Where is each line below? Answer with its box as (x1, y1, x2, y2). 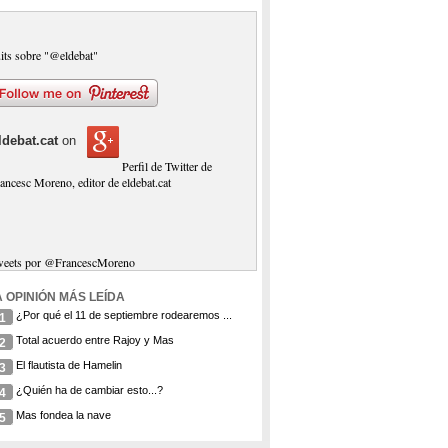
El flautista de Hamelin (16, 359, 123, 371)
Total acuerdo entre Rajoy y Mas (16, 334, 175, 346)
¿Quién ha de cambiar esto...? (16, 384, 164, 396)
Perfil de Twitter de (122, 158, 213, 174)
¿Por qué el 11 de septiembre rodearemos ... (16, 309, 233, 321)
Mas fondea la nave (16, 409, 112, 421)
